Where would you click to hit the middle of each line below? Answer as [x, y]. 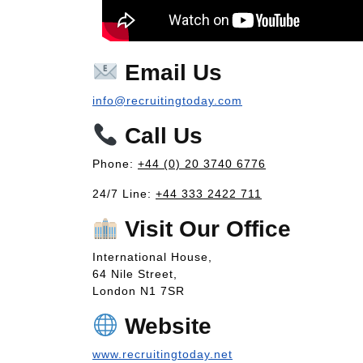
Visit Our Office [204, 228]
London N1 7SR [139, 290]
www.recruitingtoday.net [162, 354]
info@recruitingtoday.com [167, 100]
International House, [152, 256]
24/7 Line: [124, 193]
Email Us [170, 72]
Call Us [160, 135]
